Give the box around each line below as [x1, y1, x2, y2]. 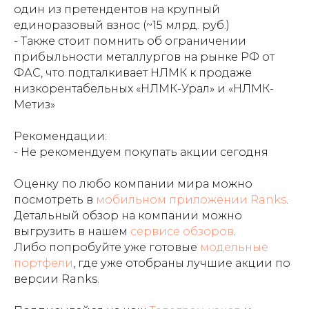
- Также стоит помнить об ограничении [14, 34, 246, 48]
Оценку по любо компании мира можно [14, 177, 252, 190]
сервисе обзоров [130, 224, 234, 238]
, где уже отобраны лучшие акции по [73, 256, 290, 270]
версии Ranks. [14, 272, 99, 286]
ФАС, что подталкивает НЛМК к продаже [14, 66, 252, 79]
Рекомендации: [14, 129, 107, 143]
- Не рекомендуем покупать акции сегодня [14, 145, 268, 159]
